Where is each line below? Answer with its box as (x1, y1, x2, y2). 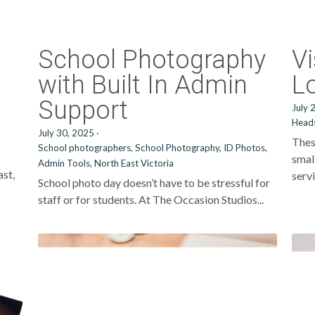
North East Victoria (94, 157, 174, 169)
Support (37, 96, 128, 125)
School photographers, (37, 142, 133, 153)
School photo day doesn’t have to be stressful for (37, 176, 270, 189)
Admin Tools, (37, 157, 92, 169)
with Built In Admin (37, 70, 247, 100)
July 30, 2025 (37, 127, 94, 139)
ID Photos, (223, 142, 267, 153)
